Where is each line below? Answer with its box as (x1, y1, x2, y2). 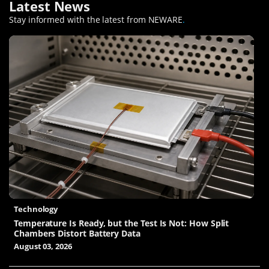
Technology (13, 200, 58, 211)
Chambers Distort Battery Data (13, 224, 141, 236)
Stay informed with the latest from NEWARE (9, 10, 183, 22)
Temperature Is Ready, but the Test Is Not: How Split (13, 214, 229, 226)
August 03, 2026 (13, 238, 72, 249)
